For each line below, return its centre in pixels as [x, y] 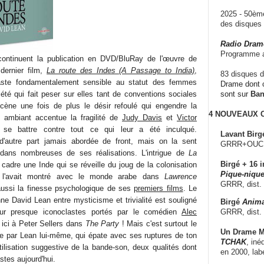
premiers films [159, 188]
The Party [102, 223]
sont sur [235, 94]
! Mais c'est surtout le [158, 223]
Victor [187, 117]
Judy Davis [142, 117]
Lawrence [181, 176]
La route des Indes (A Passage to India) [121, 70]
